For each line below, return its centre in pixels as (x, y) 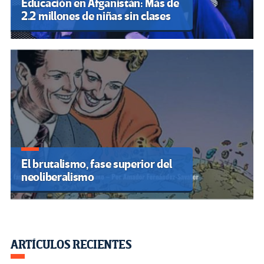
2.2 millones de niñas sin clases (96, 16)
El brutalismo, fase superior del (97, 164)
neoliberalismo (58, 177)
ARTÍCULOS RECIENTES (71, 245)
